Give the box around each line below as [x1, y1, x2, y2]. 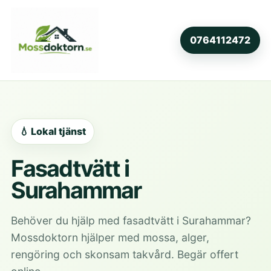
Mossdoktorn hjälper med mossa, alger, [10, 230, 209, 244]
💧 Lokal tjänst [19, 125, 86, 137]
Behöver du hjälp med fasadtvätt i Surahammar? [10, 214, 251, 227]
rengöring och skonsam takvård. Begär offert [10, 247, 238, 261]
